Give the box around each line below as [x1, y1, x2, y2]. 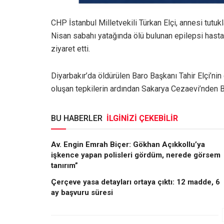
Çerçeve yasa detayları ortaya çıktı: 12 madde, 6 [51, 177, 220, 186]
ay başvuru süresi [51, 187, 113, 197]
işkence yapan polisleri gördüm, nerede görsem [51, 150, 220, 159]
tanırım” [51, 160, 78, 170]
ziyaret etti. [51, 43, 90, 53]
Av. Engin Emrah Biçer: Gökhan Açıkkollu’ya [51, 139, 205, 149]
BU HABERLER [51, 113, 104, 123]
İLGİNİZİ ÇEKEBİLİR [106, 113, 178, 123]
